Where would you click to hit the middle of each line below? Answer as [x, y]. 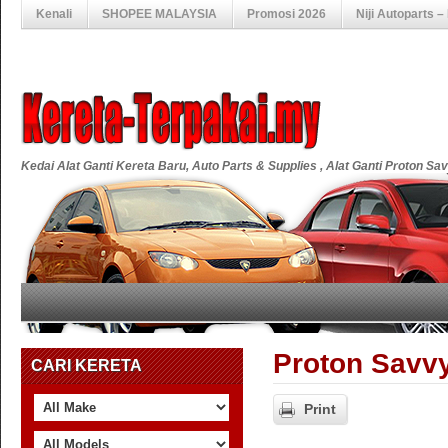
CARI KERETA [86, 365]
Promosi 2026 [286, 14]
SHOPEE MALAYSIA [159, 14]
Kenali [54, 14]
